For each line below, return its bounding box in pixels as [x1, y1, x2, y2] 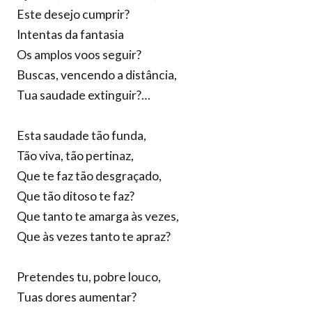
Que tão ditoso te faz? [17, 189, 134, 203]
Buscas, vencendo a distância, [17, 68, 177, 82]
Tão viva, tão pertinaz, [17, 148, 134, 163]
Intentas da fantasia [17, 27, 124, 42]
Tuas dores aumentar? [17, 290, 136, 304]
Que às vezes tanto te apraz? [17, 229, 171, 244]
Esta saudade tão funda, [17, 128, 146, 143]
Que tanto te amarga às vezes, [17, 209, 179, 224]
